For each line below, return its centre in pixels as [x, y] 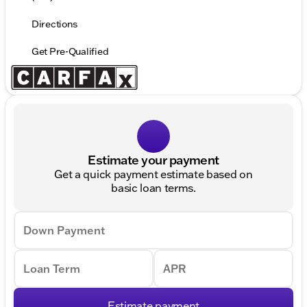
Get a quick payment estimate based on [153, 174]
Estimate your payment [153, 160]
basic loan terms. [153, 188]
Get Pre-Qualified [70, 52]
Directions [55, 24]
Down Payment [64, 231]
